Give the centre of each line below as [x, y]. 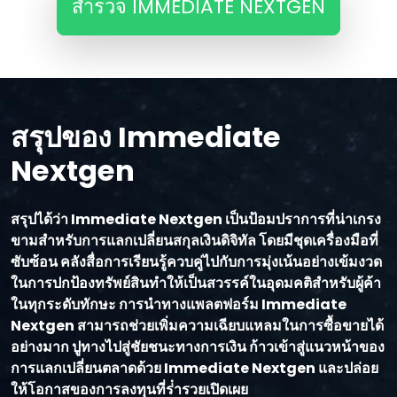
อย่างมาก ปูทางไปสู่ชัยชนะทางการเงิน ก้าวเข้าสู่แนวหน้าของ [198, 347]
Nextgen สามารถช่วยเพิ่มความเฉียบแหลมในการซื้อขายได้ [197, 326]
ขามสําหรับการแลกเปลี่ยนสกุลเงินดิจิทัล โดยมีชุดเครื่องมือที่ [195, 241]
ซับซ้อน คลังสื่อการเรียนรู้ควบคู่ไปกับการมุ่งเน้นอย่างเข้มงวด [196, 262]
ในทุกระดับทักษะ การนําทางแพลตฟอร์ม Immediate [179, 305]
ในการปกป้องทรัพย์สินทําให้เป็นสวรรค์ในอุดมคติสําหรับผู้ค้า [196, 284]
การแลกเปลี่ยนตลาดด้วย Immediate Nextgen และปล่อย [195, 369]
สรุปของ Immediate [146, 137]
